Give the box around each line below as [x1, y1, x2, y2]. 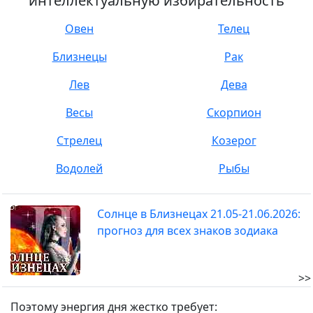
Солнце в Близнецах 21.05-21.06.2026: [97, 206, 300, 221]
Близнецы [52, 49, 107, 64]
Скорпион [206, 105, 261, 120]
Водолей [56, 161, 103, 176]
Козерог [211, 133, 256, 148]
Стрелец [57, 133, 102, 148]
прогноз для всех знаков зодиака [97, 223, 278, 238]
